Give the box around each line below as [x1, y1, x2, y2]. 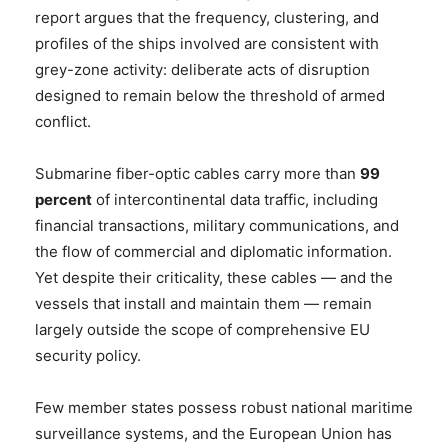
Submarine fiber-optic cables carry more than [35, 163, 360, 183]
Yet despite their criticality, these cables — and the [35, 267, 393, 287]
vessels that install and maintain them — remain [35, 293, 372, 313]
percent [35, 189, 92, 209]
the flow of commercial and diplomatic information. [35, 241, 392, 261]
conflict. [35, 111, 91, 131]
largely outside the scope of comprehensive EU [35, 319, 370, 339]
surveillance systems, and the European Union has [35, 423, 392, 443]
